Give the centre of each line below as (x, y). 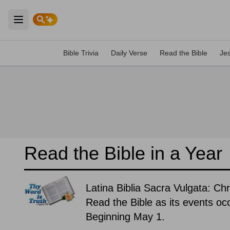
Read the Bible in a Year (123, 153)
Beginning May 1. (125, 217)
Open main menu (53, 25)
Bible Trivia (81, 53)
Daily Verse (129, 53)
